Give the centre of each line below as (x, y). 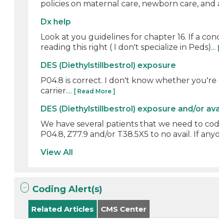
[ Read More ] (95, 91)
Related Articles (63, 209)
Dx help (56, 22)
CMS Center (124, 209)
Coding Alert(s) (67, 189)
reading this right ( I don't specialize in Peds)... (129, 47)
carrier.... (57, 91)
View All (57, 152)
